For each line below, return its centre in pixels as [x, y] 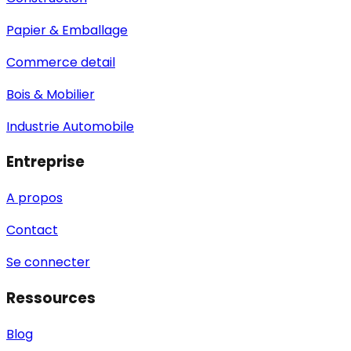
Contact [32, 230]
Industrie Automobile [70, 126]
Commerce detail [61, 62]
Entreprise [45, 162]
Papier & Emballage [67, 30]
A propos [34, 198]
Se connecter [48, 262]
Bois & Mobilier [51, 94]
